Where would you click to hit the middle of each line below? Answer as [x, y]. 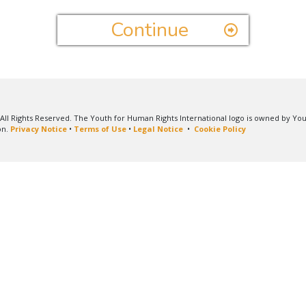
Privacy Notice [38, 128]
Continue [150, 30]
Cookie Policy [220, 128]
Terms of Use [100, 128]
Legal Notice [158, 128]
